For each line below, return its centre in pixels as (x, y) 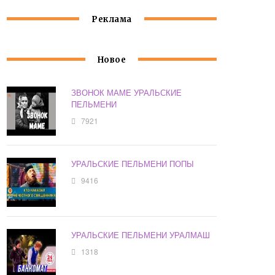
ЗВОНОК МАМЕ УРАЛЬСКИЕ (127, 93)
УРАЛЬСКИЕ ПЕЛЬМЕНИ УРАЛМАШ (141, 235)
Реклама (112, 20)
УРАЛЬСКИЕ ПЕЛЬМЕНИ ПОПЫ (133, 164)
